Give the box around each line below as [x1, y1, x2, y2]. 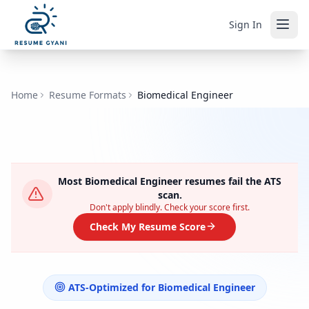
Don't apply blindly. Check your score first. [90, 201, 250, 213]
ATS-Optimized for [68, 281, 158, 294]
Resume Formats [49, 88, 126, 101]
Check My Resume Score [90, 220, 206, 233]
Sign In [229, 17, 262, 31]
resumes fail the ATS [182, 175, 281, 188]
